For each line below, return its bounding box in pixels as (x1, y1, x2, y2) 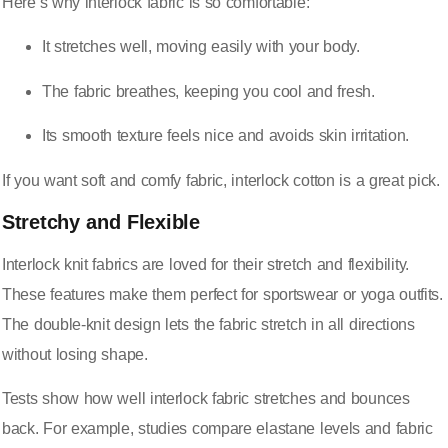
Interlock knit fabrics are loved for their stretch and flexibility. (2, 256, 409, 274)
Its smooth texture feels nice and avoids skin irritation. (42, 127, 409, 145)
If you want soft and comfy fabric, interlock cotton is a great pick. (2, 171, 440, 189)
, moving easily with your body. (147, 38, 360, 56)
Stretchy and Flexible (2, 211, 200, 234)
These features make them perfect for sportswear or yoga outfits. (2, 286, 443, 304)
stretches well (54, 38, 148, 56)
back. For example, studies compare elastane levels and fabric (2, 420, 433, 438)
